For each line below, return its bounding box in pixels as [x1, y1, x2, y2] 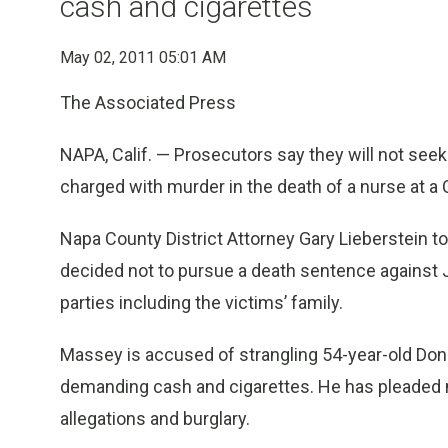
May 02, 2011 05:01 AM [60, 48, 226, 67]
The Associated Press [60, 92, 236, 113]
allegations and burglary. [60, 408, 250, 429]
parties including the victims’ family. [60, 292, 343, 313]
